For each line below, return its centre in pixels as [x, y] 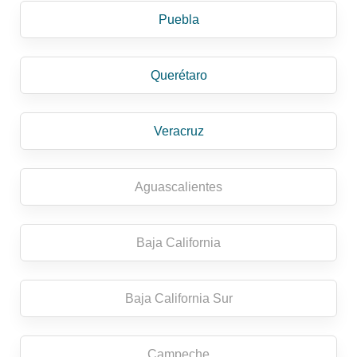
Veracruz [178, 131]
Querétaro [178, 76]
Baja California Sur [178, 299]
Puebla [178, 20]
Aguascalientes [178, 187]
